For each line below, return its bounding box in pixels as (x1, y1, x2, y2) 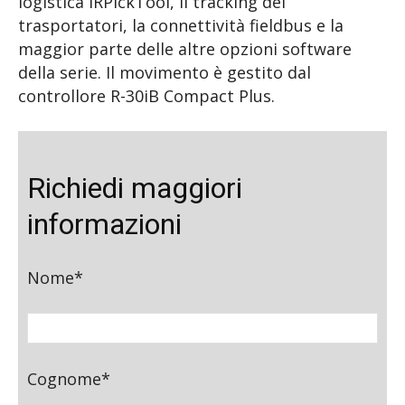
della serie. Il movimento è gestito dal (18, 61, 311, 83)
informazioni (27, 206, 182, 241)
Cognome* (27, 367, 110, 390)
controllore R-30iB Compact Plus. (18, 84, 275, 107)
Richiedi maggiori (27, 170, 242, 205)
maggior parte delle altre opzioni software (18, 37, 352, 60)
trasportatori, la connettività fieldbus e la (18, 14, 344, 36)
